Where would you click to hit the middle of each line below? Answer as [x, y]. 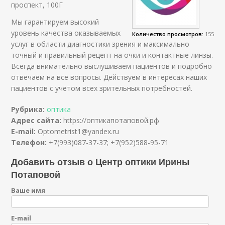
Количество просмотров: [167, 34]
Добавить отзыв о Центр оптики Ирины [100, 161]
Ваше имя [28, 190]
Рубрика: [29, 109]
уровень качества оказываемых [66, 33]
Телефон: [30, 142]
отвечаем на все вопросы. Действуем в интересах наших [109, 77]
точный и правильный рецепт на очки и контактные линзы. [112, 55]
